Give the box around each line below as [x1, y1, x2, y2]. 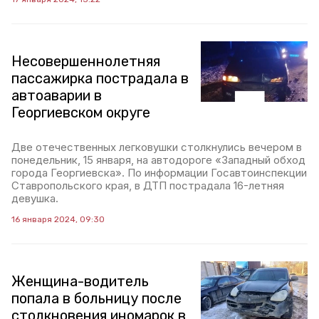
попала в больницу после [11, 290, 182, 308]
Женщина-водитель [11, 273, 149, 291]
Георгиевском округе [11, 104, 150, 122]
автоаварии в [11, 87, 102, 105]
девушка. [11, 192, 58, 206]
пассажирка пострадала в [11, 70, 189, 88]
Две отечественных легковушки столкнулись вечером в [11, 140, 302, 155]
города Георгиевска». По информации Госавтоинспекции [11, 166, 307, 180]
